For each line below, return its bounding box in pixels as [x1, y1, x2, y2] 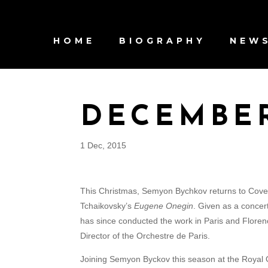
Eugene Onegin [134, 201, 194, 211]
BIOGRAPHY [119, 35, 206, 46]
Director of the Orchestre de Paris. [80, 231, 211, 240]
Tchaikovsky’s [80, 201, 135, 211]
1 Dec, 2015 [80, 141, 127, 150]
